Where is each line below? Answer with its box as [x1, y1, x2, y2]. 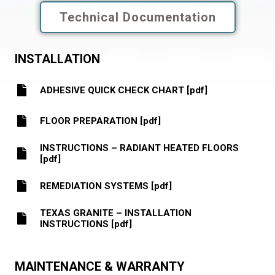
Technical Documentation [59, 9, 216, 25]
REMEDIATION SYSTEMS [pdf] [40, 180, 172, 192]
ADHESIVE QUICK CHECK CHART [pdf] [40, 84, 207, 96]
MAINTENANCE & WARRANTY [15, 258, 185, 274]
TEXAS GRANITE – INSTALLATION [40, 207, 192, 219]
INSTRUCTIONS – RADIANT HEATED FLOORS [40, 142, 239, 153]
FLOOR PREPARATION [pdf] [40, 115, 161, 126]
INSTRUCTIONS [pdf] [40, 218, 132, 230]
